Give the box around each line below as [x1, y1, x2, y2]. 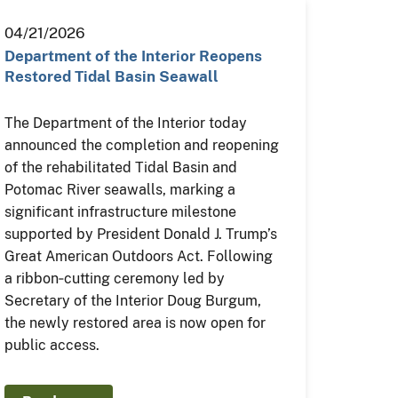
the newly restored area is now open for [4, 314, 267, 331]
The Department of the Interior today [4, 114, 248, 131]
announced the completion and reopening [4, 136, 280, 154]
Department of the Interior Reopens [4, 46, 263, 65]
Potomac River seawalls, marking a [4, 180, 236, 198]
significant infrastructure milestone [4, 203, 237, 220]
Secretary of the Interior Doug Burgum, [4, 291, 262, 309]
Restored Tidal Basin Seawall [4, 67, 219, 85]
